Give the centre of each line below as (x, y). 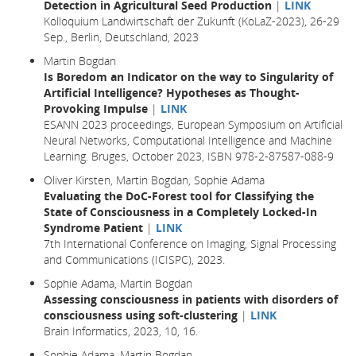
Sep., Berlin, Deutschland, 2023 (121, 37)
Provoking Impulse (96, 108)
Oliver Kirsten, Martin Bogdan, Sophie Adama (154, 180)
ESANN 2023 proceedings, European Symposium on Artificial (193, 124)
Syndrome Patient (93, 227)
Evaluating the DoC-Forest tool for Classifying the (179, 195)
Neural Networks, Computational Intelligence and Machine (188, 140)
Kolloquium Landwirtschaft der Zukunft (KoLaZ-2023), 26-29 (192, 21)
